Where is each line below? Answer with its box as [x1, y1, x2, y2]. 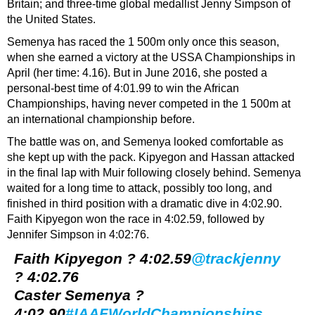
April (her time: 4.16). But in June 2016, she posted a [7, 66, 267, 79]
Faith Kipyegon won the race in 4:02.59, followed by [7, 212, 264, 225]
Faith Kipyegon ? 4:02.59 [14, 250, 191, 266]
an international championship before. [7, 112, 195, 125]
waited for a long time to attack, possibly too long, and [7, 181, 272, 194]
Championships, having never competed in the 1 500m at [7, 97, 290, 110]
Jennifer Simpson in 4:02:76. [7, 228, 149, 240]
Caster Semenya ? [14, 286, 144, 303]
